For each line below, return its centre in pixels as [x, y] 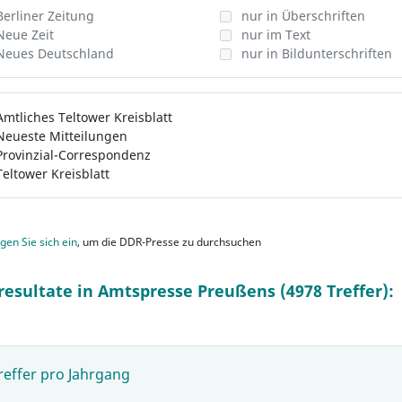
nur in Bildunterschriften [316, 53]
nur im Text [275, 35]
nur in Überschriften [303, 16]
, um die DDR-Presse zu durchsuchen [169, 242]
